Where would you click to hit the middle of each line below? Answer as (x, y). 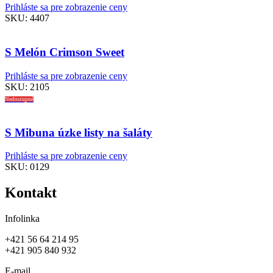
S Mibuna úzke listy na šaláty (79, 132)
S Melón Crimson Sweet (65, 52)
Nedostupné (19, 99)
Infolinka (22, 219)
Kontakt (31, 193)
